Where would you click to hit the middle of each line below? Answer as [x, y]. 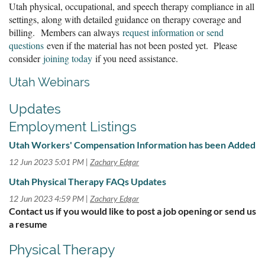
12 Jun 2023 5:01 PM [46, 161]
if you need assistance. [135, 58]
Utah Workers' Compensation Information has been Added [132, 144]
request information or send [173, 32]
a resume [28, 224]
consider [26, 58]
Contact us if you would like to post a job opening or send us [132, 211]
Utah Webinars [49, 82]
